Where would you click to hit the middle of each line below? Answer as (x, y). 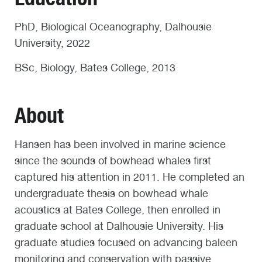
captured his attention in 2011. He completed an (130, 177)
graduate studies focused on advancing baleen (126, 242)
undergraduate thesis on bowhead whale (111, 193)
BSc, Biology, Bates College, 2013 (95, 68)
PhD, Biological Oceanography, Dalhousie (113, 27)
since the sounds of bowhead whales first (113, 160)
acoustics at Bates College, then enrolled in (118, 209)
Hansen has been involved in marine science (120, 144)
